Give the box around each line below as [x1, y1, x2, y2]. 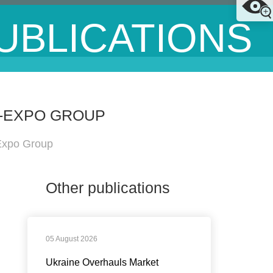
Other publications [45, 179, 170, 196]
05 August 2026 [45, 235, 97, 243]
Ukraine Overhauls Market [45, 257, 158, 268]
